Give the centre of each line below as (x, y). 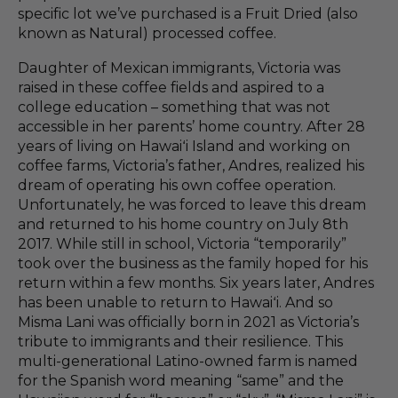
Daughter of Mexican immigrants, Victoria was (179, 68)
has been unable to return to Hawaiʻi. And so (175, 303)
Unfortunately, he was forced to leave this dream (192, 205)
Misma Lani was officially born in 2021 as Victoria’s (188, 322)
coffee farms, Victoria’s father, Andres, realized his (191, 166)
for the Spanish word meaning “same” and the (181, 381)
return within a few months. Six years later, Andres (196, 283)
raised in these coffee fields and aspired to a (171, 88)
